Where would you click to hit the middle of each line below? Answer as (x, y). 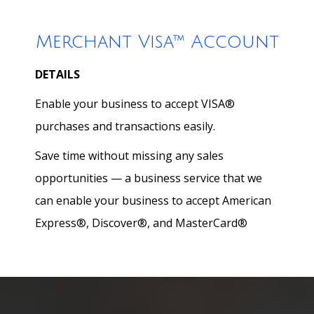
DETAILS (57, 74)
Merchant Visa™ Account (157, 42)
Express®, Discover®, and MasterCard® (141, 223)
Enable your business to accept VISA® (135, 104)
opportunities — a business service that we (149, 178)
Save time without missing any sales (129, 156)
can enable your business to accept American (153, 200)
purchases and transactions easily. (125, 126)
